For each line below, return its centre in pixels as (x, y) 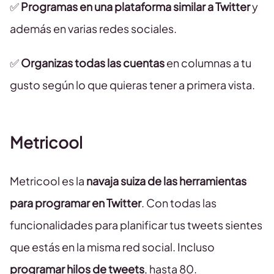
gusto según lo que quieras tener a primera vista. (132, 85)
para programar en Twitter (76, 203)
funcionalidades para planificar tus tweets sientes (136, 225)
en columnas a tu (208, 63)
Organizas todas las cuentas (93, 63)
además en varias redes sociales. (94, 29)
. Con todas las (179, 203)
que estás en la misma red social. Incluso (112, 247)
